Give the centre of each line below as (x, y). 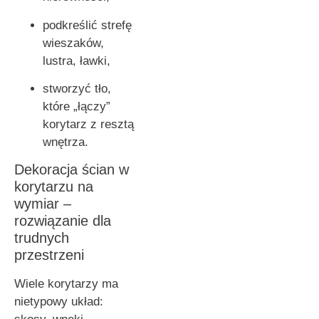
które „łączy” (77, 106)
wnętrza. (66, 142)
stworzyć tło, (77, 88)
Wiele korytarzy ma (66, 284)
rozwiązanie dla (63, 221)
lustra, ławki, (77, 61)
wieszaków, (73, 43)
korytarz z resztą (88, 124)
